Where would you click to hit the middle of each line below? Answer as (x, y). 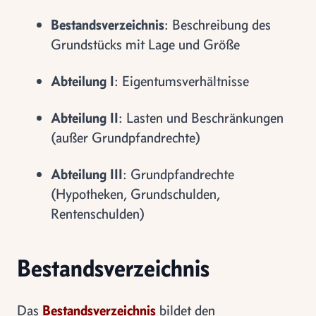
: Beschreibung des (218, 24)
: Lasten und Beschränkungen (201, 117)
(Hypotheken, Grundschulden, (135, 194)
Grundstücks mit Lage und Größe (145, 44)
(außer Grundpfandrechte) (126, 137)
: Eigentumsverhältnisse (182, 81)
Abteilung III (87, 174)
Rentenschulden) (98, 213)
